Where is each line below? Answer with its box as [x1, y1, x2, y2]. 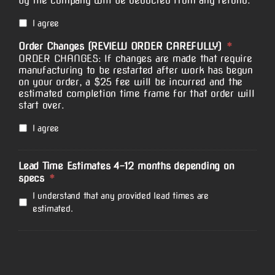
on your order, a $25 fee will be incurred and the [18, 76, 243, 88]
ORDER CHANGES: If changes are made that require [18, 53, 252, 64]
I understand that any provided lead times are [32, 191, 209, 201]
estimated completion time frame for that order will [18, 88, 255, 99]
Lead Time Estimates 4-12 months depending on [18, 160, 234, 172]
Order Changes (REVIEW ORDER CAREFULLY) [18, 41, 222, 52]
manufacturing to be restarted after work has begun [18, 64, 254, 76]
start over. [18, 99, 64, 111]
